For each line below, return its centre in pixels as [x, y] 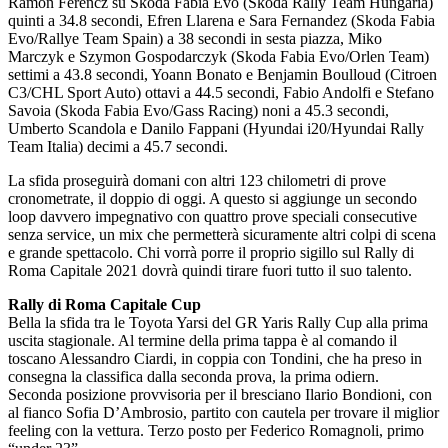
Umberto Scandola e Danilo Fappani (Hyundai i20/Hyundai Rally [216, 128]
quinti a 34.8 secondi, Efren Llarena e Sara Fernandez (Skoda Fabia [221, 20]
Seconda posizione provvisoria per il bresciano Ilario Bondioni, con [220, 394]
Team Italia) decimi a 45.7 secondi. [118, 146]
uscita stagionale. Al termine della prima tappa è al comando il [202, 340]
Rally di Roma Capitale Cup [104, 304]
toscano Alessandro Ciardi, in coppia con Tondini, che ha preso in [215, 358]
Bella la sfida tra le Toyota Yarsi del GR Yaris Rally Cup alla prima [218, 322]
